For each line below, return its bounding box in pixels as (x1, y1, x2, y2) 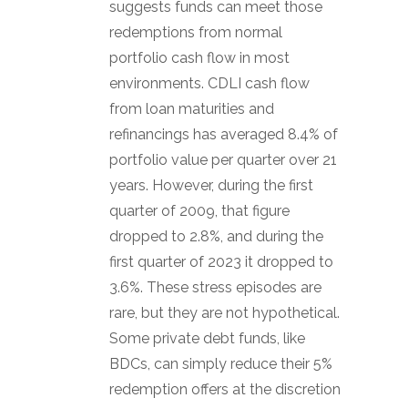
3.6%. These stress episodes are (109, 279, 321, 296)
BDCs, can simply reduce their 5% (109, 355, 332, 372)
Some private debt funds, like (109, 330, 305, 347)
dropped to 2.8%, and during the (109, 228, 323, 245)
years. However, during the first (109, 177, 313, 194)
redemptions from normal (109, 24, 282, 41)
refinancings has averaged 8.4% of (109, 126, 338, 143)
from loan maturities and (109, 100, 274, 117)
